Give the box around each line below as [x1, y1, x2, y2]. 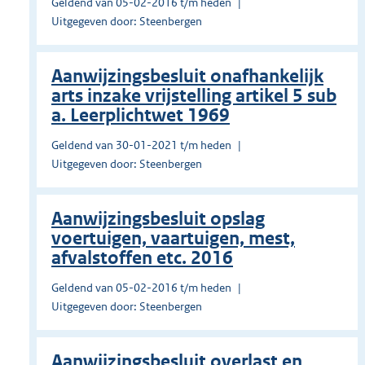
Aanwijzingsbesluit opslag [51, 208, 265, 231]
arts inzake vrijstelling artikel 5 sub [51, 85, 336, 108]
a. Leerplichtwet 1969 [51, 104, 230, 127]
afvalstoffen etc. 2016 [51, 247, 233, 270]
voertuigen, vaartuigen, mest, [51, 227, 295, 250]
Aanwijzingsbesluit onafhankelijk [51, 65, 323, 88]
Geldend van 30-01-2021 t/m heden [51, 138, 231, 153]
